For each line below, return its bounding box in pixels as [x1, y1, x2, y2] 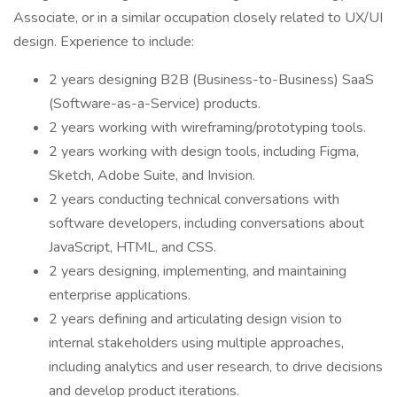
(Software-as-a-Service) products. [49, 94, 261, 113]
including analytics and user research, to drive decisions [49, 357, 383, 377]
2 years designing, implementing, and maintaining [49, 261, 346, 281]
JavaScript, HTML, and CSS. [49, 237, 216, 257]
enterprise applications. [49, 285, 191, 305]
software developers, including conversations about [49, 214, 364, 233]
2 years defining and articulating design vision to [49, 309, 342, 329]
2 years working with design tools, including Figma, [49, 142, 359, 161]
